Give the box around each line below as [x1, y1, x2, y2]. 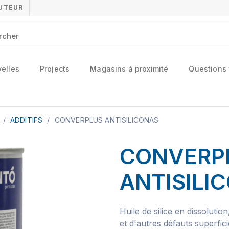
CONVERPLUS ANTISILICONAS [54, 116, 159, 124]
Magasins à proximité [90, 64, 169, 73]
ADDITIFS [10, 116, 45, 124]
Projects [39, 64, 70, 73]
